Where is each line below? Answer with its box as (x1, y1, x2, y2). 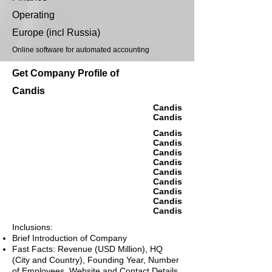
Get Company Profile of (12, 68, 119, 79)
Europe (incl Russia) (12, 27, 100, 38)
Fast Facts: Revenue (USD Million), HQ (12, 244, 163, 254)
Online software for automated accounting (12, 46, 149, 55)
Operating (12, 10, 55, 21)
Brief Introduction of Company (12, 233, 127, 243)
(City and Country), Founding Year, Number (12, 255, 179, 265)
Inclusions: (12, 222, 53, 233)
